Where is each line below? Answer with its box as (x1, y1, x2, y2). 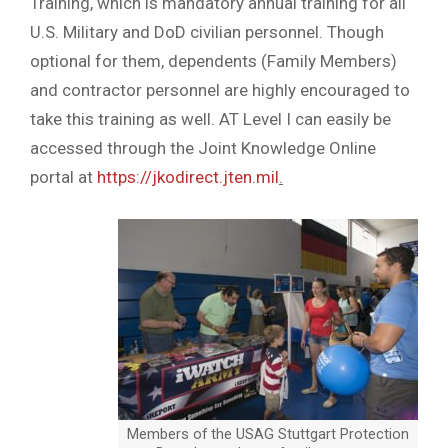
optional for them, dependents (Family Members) (30, 50, 397, 71)
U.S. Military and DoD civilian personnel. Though (30, 21, 384, 42)
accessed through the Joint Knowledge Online (30, 137, 376, 158)
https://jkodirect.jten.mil (97, 166, 279, 187)
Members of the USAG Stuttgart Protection (127, 424, 409, 443)
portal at (30, 166, 97, 187)
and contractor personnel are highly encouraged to (30, 79, 410, 100)
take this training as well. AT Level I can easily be (30, 108, 391, 129)
